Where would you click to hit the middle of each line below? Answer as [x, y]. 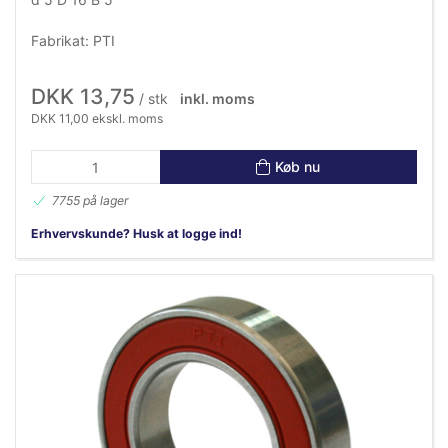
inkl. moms [217, 98]
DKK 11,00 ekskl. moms [97, 118]
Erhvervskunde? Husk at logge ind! [136, 233]
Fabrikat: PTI [73, 40]
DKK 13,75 [83, 96]
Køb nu [298, 167]
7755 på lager [90, 200]
